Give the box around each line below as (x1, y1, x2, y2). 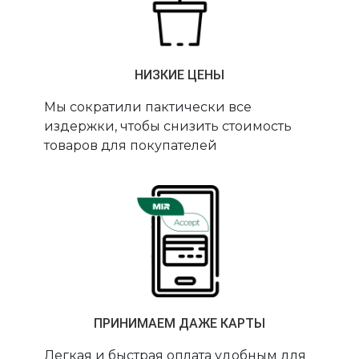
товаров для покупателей (44, 138, 218, 154)
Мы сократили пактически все (44, 99, 252, 115)
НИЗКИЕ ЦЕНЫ (135, 67, 224, 83)
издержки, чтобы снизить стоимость (44, 119, 292, 135)
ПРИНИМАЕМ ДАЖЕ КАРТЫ (94, 316, 265, 332)
